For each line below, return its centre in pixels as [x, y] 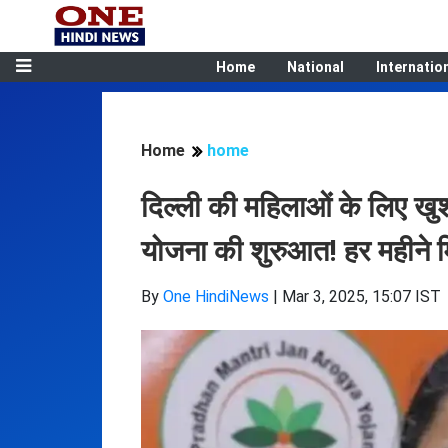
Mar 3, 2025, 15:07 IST [361, 296]
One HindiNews [216, 296]
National [315, 67]
